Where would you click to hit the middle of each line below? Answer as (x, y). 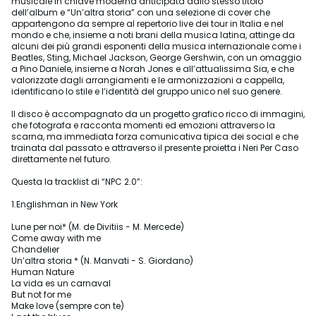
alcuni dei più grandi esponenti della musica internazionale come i (156, 46)
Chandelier (35, 249)
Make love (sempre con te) (68, 306)
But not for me (41, 294)
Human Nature (43, 272)
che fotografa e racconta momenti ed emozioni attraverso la (143, 125)
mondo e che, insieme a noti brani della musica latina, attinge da (153, 35)
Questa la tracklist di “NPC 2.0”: (77, 182)
